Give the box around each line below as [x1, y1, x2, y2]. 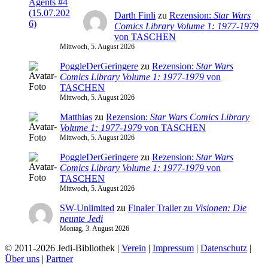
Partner [46, 254, 73, 264]
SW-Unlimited [60, 203, 114, 214]
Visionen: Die [195, 203, 246, 214]
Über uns [5, 254, 39, 264]
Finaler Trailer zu [128, 203, 195, 214]
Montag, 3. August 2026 [60, 224, 129, 233]
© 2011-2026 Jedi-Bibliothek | [5, 243, 121, 254]
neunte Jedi [60, 214, 103, 224]
